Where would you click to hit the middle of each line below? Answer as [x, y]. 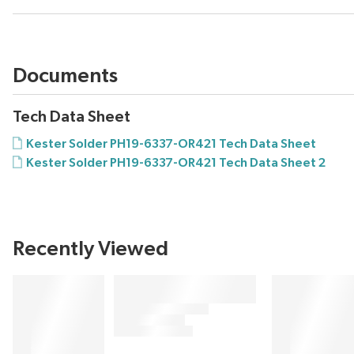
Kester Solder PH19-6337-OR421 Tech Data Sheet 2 [176, 163]
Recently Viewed [90, 249]
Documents [65, 76]
